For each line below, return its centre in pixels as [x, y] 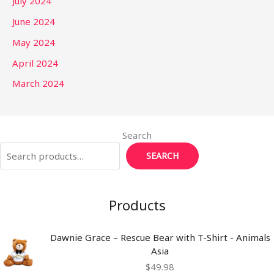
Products [137, 205]
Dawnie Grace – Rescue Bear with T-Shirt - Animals [160, 237]
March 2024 [38, 83]
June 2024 [34, 22]
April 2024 [35, 63]
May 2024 [34, 42]
